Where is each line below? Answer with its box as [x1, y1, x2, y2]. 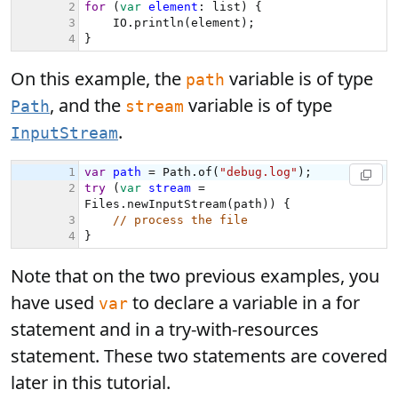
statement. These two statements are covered [11, 344, 387, 368]
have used [11, 291, 99, 314]
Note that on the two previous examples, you [11, 264, 379, 288]
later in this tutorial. [11, 370, 171, 394]
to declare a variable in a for [128, 291, 360, 314]
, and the [50, 93, 125, 117]
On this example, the [11, 67, 186, 91]
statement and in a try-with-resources [11, 317, 319, 341]
